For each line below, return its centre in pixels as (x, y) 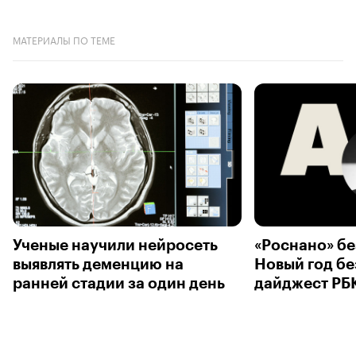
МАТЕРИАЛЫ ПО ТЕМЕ (64, 39)
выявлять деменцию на (98, 264)
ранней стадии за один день (119, 283)
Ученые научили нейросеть (115, 245)
